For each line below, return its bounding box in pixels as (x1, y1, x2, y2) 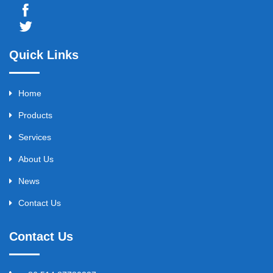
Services (18, 132, 51, 143)
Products (18, 110, 52, 121)
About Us (18, 154, 54, 165)
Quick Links (9, 48, 79, 62)
